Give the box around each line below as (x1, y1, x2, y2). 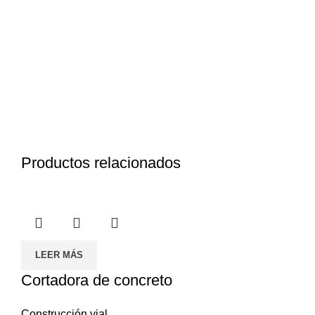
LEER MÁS (35, 250, 83, 261)
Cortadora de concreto (21, 271, 172, 290)
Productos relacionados (21, 154, 181, 172)
